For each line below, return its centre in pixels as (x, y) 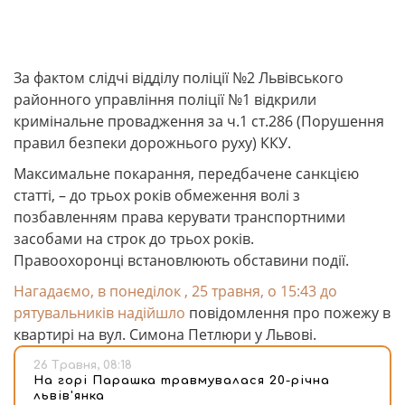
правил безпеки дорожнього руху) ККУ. (152, 143)
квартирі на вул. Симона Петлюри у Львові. (165, 334)
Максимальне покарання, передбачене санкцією (186, 174)
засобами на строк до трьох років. (134, 239)
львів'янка (69, 396)
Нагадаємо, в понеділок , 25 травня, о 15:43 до (175, 291)
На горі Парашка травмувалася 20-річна (182, 381)
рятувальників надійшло (99, 313)
